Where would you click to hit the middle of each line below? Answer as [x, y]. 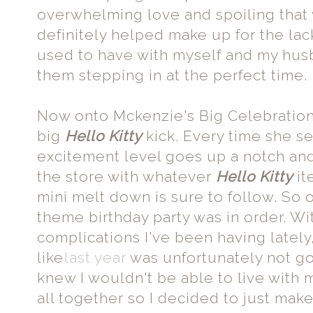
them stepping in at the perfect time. [173, 75]
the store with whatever [127, 176]
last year [96, 257]
